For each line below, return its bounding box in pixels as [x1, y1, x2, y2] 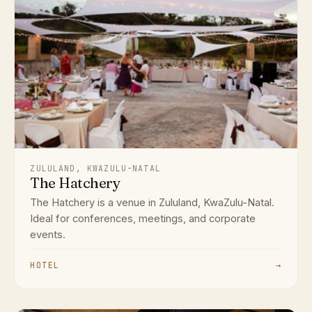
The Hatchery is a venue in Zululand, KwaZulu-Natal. [30, 196, 275, 210]
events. [30, 228, 66, 242]
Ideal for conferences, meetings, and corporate [30, 212, 256, 226]
